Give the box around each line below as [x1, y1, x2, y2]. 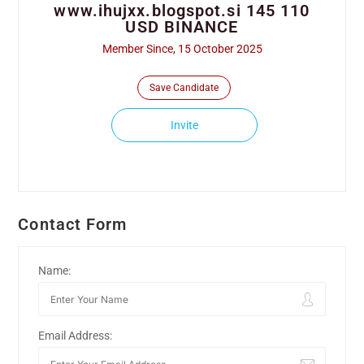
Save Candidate [149, 82, 219, 94]
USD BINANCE [125, 17, 239, 37]
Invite [170, 119, 198, 132]
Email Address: [38, 329, 113, 343]
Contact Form [18, 214, 128, 235]
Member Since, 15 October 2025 [102, 42, 262, 56]
